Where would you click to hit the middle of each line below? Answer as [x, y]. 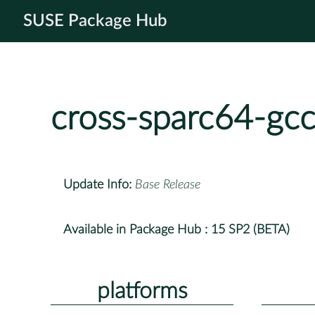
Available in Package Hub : [135, 230]
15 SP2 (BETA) [250, 230]
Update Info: [97, 185]
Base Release [168, 185]
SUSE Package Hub [95, 21]
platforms [142, 291]
